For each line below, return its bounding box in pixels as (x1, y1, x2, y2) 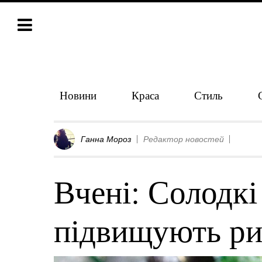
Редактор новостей (143, 135, 224, 144)
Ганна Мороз (81, 135, 132, 144)
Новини (60, 88, 96, 102)
